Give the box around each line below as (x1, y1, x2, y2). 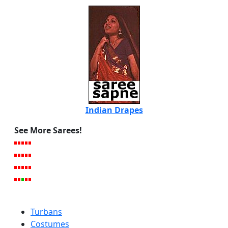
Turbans (31, 206, 62, 218)
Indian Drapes (85, 104, 143, 116)
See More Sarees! (14, 125, 82, 136)
